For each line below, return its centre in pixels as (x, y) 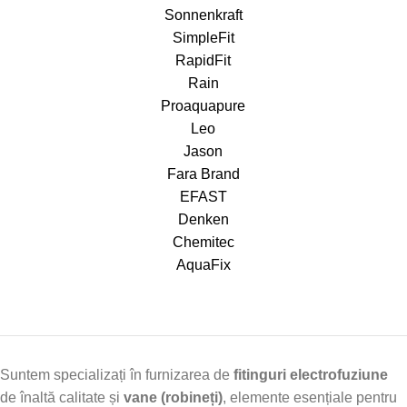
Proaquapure (203, 105)
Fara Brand (203, 174)
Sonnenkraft (203, 15)
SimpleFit (203, 37)
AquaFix (203, 264)
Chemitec (203, 242)
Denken (203, 219)
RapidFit (203, 60)
